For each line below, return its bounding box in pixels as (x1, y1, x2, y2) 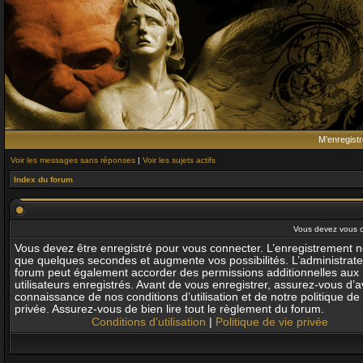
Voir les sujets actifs (143, 156, 216, 164)
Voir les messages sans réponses (11, 156, 135, 164)
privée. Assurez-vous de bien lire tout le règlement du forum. (15, 303, 324, 315)
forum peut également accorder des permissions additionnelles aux (15, 267, 359, 279)
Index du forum (14, 175, 73, 184)
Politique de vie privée (216, 316, 328, 328)
